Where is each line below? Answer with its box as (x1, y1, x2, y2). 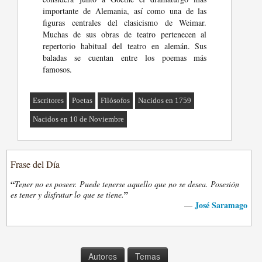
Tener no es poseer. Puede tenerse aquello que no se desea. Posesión (15, 178, 240, 190)
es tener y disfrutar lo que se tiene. (11, 189, 125, 201)
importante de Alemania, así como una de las (43, 5, 207, 17)
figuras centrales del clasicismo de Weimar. (43, 17, 207, 29)
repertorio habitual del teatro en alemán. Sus (43, 40, 207, 52)
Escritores (33, 96, 64, 105)
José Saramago (194, 199, 247, 212)
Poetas (72, 96, 93, 105)
